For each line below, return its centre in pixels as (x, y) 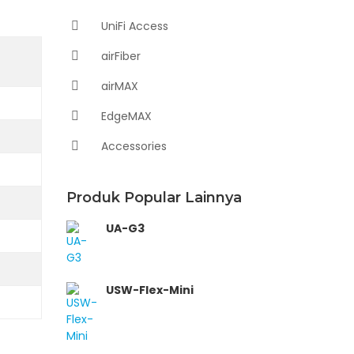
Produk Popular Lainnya (154, 198)
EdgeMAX (124, 116)
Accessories (132, 146)
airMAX (118, 86)
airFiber (119, 56)
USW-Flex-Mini (149, 290)
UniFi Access (133, 26)
